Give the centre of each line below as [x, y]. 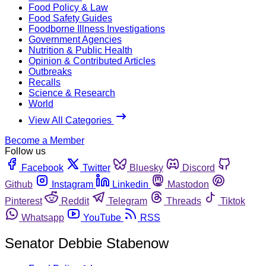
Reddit [75, 201]
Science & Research [72, 93]
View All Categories [71, 120]
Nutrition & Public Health [80, 50]
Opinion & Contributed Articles [92, 61]
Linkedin [130, 184]
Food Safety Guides [70, 18]
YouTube [102, 217]
